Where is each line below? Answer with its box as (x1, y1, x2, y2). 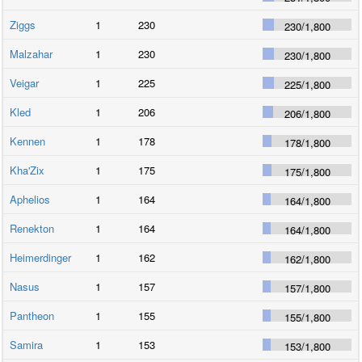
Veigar (10, 74, 40, 90)
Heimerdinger (10, 249, 72, 265)
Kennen (10, 133, 46, 149)
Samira (10, 336, 44, 352)
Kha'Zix (10, 162, 45, 178)
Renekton (10, 220, 55, 236)
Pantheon (10, 307, 55, 323)
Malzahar (10, 45, 53, 61)
